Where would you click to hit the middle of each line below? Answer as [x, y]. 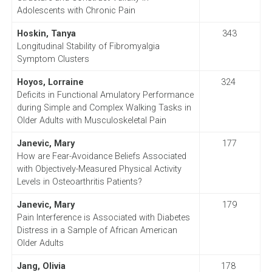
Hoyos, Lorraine [50, 82]
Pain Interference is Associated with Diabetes [103, 217]
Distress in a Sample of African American [97, 230]
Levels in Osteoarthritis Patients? [79, 182]
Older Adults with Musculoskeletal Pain [91, 120]
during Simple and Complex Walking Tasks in [104, 107]
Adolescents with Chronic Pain [76, 10]
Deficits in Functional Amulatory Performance [105, 95]
